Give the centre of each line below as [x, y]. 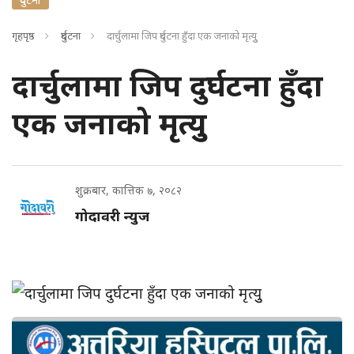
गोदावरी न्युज [112, 216]
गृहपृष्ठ [23, 36]
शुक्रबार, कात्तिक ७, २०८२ [128, 190]
